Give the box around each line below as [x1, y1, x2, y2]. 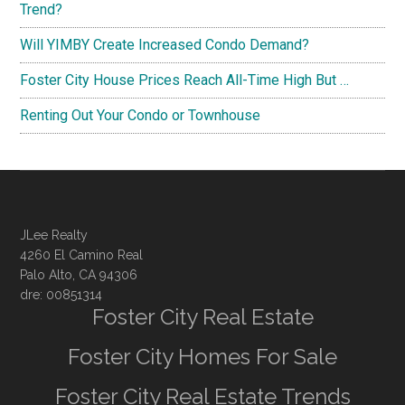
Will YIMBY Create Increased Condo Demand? [20, 36, 310, 54]
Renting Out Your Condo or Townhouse [20, 107, 261, 125]
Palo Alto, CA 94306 [20, 268, 138, 283]
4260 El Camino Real [20, 248, 144, 263]
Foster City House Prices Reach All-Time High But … [20, 71, 350, 89]
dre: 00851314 [20, 287, 103, 303]
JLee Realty [20, 228, 89, 243]
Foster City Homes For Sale [68, 344, 337, 371]
